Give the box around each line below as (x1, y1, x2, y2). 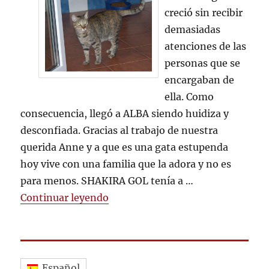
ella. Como (164, 91, 214, 103)
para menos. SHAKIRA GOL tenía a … (20, 175, 194, 187)
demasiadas (164, 23, 220, 35)
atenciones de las (164, 40, 246, 52)
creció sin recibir (164, 7, 243, 19)
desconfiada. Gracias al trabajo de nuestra (20, 124, 219, 136)
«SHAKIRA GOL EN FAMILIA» (108, 191, 250, 203)
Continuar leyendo (20, 192, 109, 204)
